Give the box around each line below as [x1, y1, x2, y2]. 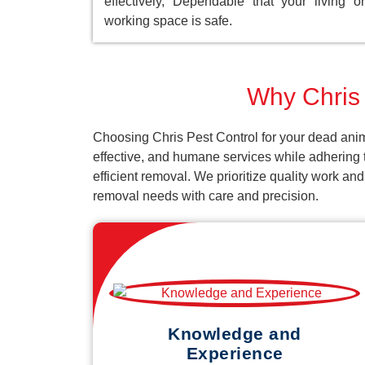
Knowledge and [168, 324, 301, 344]
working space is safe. [104, 14, 232, 29]
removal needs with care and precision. [93, 189, 319, 204]
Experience [186, 344, 284, 363]
